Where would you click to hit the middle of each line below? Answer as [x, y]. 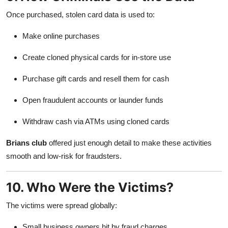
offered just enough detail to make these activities [129, 142]
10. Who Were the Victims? [90, 187]
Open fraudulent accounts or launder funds [93, 100]
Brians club [26, 142]
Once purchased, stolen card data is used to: [80, 14]
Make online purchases [61, 36]
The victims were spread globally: [62, 205]
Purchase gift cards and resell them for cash [96, 78]
